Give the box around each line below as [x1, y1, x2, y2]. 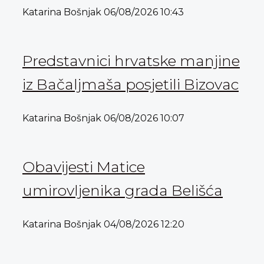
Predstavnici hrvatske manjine [22, 51, 240, 70]
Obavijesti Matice [22, 157, 145, 176]
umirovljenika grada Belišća [22, 181, 223, 199]
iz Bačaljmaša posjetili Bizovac [22, 75, 239, 93]
